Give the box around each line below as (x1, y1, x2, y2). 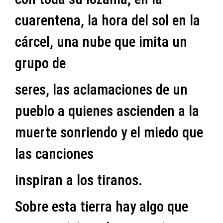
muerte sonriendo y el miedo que (15, 124, 203, 141)
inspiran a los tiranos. (15, 172, 142, 189)
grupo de (15, 55, 66, 72)
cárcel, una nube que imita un (15, 33, 187, 50)
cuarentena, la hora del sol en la (15, 12, 200, 29)
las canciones (15, 145, 94, 162)
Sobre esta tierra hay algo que (15, 198, 188, 215)
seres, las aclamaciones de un (15, 81, 188, 98)
